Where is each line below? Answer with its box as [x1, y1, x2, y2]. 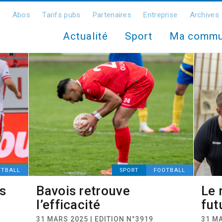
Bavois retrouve [36, 183, 130, 198]
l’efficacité [36, 197, 100, 212]
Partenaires [92, 10, 132, 19]
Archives [189, 10, 219, 19]
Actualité [63, 30, 108, 42]
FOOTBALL [153, 167, 185, 173]
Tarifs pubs [42, 10, 81, 19]
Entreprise [143, 10, 178, 19]
